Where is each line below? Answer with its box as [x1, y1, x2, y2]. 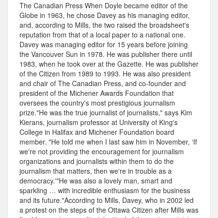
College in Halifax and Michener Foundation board [19, 127, 174, 137]
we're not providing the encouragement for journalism [19, 146, 184, 157]
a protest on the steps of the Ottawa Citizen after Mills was [19, 205, 199, 215]
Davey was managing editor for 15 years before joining [19, 39, 188, 50]
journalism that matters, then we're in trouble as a [19, 166, 172, 176]
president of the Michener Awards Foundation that [19, 88, 174, 98]
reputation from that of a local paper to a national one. [19, 30, 185, 40]
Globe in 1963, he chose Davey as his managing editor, [19, 10, 190, 20]
